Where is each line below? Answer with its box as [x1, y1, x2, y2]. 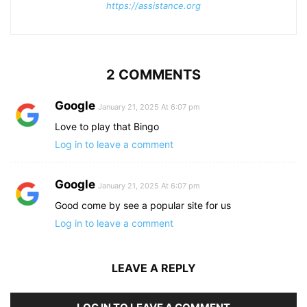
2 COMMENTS [106, 66, 201, 84]
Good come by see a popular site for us [55, 199, 231, 212]
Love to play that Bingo [55, 121, 159, 133]
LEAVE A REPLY [111, 261, 196, 275]
